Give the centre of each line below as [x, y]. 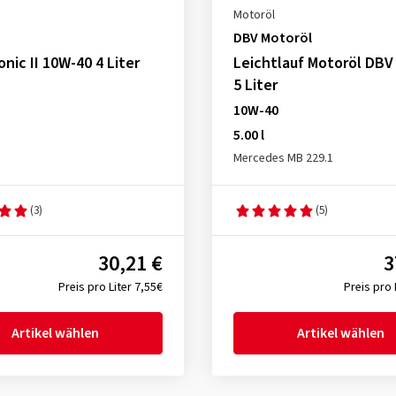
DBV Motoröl [272, 38]
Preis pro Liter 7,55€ [110, 287]
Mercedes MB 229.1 [283, 158]
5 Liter [255, 85]
